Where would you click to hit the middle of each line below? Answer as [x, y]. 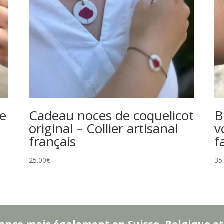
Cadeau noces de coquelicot [111, 115]
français [52, 141]
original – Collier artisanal [103, 128]
